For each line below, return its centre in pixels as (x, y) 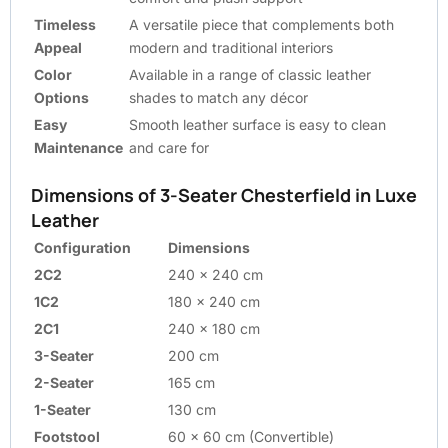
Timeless (65, 24)
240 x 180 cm (214, 328)
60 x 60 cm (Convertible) (259, 436)
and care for (169, 147)
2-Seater (64, 382)
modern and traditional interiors (231, 47)
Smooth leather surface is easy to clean (257, 124)
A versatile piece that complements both (261, 24)
